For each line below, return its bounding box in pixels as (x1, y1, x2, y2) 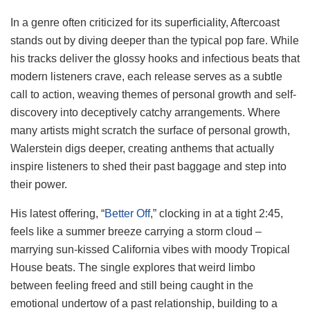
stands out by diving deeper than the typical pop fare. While (10, 34, 299, 46)
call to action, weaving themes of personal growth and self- (10, 88, 296, 100)
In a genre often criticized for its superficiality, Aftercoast (10, 16, 280, 28)
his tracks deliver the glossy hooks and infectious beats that (10, 52, 300, 64)
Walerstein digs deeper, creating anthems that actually (10, 142, 274, 154)
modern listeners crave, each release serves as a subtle (10, 70, 282, 82)
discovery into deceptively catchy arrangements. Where (10, 106, 280, 118)
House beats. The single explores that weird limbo (10, 261, 255, 273)
